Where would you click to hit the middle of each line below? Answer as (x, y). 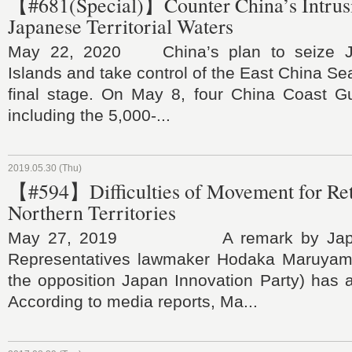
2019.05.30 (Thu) (45, 168)
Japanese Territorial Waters (121, 26)
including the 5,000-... (89, 115)
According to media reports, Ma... (133, 301)
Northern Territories (92, 212)
